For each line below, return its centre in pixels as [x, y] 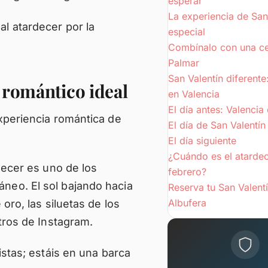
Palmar [184, 63]
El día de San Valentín [217, 125]
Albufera [187, 203]
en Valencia [194, 94]
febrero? [187, 172]
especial [187, 32]
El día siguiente [202, 141]
